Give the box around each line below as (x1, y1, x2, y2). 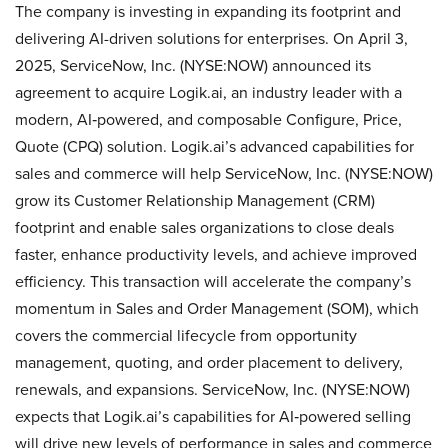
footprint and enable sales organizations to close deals (15, 215, 394, 239)
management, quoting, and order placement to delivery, (15, 350, 403, 374)
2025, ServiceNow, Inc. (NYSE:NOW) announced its (15, 53, 371, 77)
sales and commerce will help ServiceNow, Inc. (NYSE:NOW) (15, 161, 433, 185)
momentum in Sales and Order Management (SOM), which (15, 296, 419, 320)
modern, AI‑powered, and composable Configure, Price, (15, 107, 402, 131)
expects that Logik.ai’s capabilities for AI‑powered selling (15, 404, 411, 428)
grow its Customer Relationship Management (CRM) (15, 188, 375, 212)
